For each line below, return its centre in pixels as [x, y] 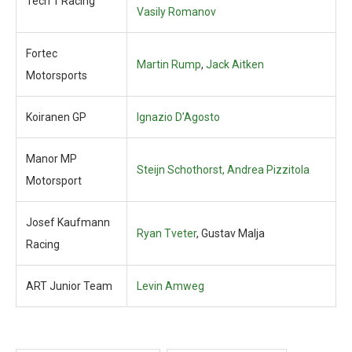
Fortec [42, 53]
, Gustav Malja [231, 233]
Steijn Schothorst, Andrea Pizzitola [223, 170]
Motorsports [57, 75]
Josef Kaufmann [68, 222]
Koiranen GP [56, 117]
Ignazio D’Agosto [178, 117]
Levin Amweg [170, 286]
